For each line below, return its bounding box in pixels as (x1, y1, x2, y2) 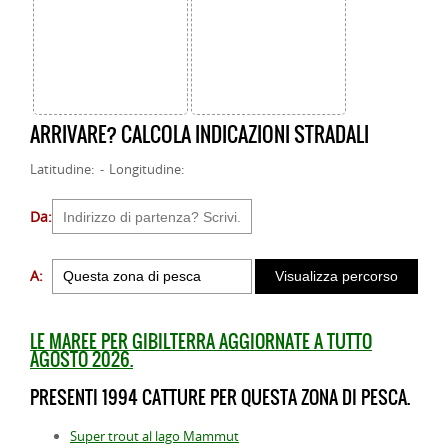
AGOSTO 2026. (30, 345, 133, 373)
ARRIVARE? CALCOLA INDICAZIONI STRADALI (30, 119, 369, 151)
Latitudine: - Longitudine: (30, 160, 185, 179)
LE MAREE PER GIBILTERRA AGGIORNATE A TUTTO (30, 327, 372, 355)
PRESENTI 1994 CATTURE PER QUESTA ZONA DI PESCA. (30, 383, 410, 411)
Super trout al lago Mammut (70, 426, 239, 445)
